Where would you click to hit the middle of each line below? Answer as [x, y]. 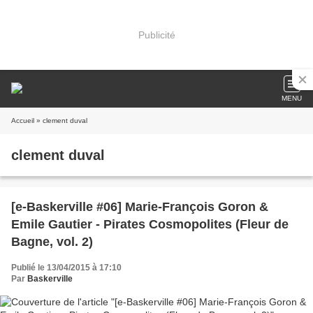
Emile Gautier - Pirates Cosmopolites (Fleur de [150, 224]
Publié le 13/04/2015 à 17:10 [66, 268]
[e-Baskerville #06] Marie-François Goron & [140, 207]
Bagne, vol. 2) [52, 242]
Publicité [156, 35]
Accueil [23, 121]
